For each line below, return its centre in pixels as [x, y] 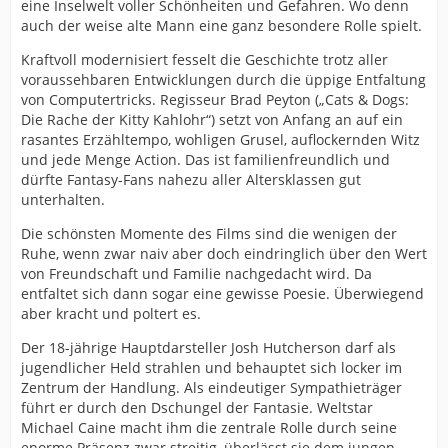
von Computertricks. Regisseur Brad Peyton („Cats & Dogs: [215, 99]
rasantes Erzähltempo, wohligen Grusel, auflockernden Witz [220, 139]
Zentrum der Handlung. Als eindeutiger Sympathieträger [211, 387]
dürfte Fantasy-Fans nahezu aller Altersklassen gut [191, 179]
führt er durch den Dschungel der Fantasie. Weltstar [197, 407]
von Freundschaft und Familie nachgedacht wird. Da [196, 273]
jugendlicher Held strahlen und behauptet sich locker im [211, 367]
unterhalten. [63, 199]
